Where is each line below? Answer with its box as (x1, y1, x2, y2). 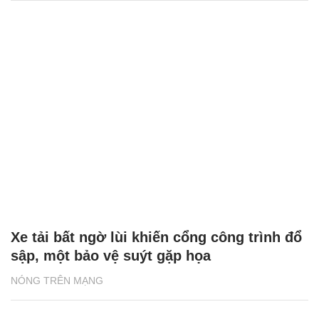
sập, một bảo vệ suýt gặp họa (11, 247, 211, 263)
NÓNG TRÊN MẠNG (11, 274, 103, 286)
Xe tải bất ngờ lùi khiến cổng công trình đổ (11, 229, 302, 245)
